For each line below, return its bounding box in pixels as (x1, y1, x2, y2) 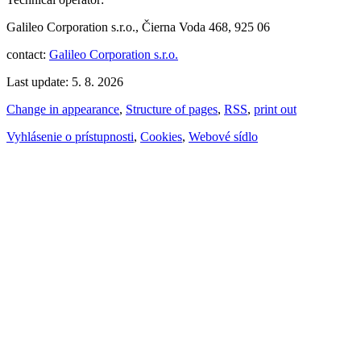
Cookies (140, 129, 182, 143)
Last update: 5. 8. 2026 (6, 74, 123, 89)
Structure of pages (126, 102, 218, 116)
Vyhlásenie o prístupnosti (6, 129, 134, 143)
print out (254, 102, 297, 116)
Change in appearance (6, 102, 119, 116)
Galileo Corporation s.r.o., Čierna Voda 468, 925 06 (6, 19, 270, 34)
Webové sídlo (189, 129, 258, 143)
